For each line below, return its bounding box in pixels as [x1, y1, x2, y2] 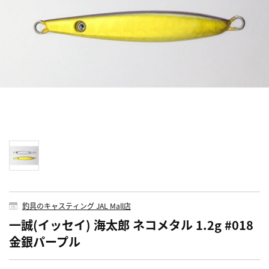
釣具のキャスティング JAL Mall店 [22, 200, 131, 211]
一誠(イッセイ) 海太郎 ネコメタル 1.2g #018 [9, 216, 253, 234]
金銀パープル [9, 232, 80, 250]
